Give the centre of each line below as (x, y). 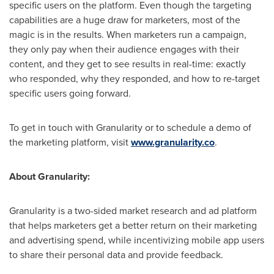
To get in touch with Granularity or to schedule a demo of (130, 128)
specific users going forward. (71, 93)
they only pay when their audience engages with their (124, 49)
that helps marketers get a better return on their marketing (133, 225)
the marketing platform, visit (70, 142)
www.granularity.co (173, 142)
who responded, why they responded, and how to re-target (135, 79)
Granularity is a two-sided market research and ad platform (133, 211)
